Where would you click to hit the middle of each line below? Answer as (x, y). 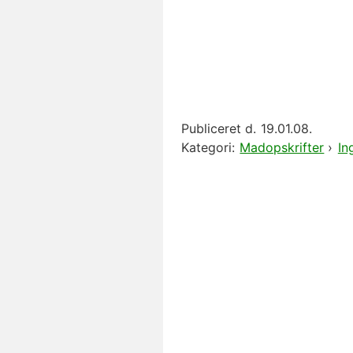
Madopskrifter (282, 147)
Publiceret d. (219, 128)
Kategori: (208, 147)
